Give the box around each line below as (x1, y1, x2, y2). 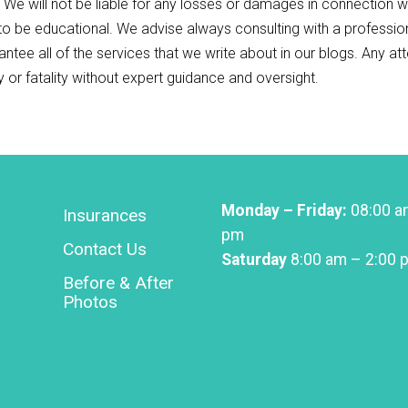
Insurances (62, 204, 147, 226)
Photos (62, 291, 117, 312)
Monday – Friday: (221, 200, 348, 219)
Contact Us (62, 238, 147, 260)
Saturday (221, 250, 288, 269)
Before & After (62, 271, 174, 293)
